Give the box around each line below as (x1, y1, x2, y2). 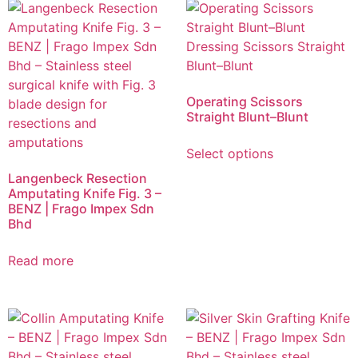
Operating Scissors (185, 93, 303, 110)
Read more (8, 253, 74, 269)
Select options (185, 145, 273, 162)
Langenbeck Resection (8, 170, 147, 187)
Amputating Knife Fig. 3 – (8, 185, 161, 202)
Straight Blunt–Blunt (185, 109, 308, 125)
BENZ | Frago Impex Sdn (8, 201, 154, 217)
